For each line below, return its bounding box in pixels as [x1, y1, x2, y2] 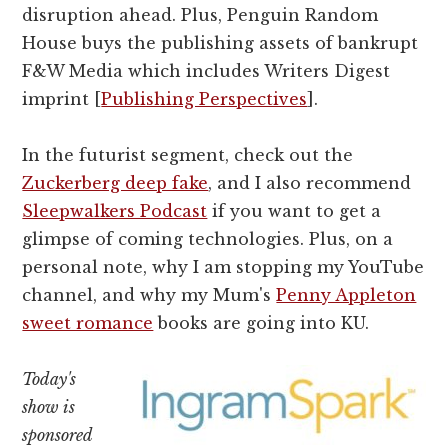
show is [22, 397, 76, 418]
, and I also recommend [208, 173, 412, 194]
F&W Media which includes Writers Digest [22, 61, 391, 82]
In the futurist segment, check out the [22, 145, 354, 166]
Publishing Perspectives [101, 89, 308, 110]
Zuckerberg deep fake [22, 173, 209, 194]
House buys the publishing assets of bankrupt [22, 33, 419, 54]
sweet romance [22, 313, 154, 334]
